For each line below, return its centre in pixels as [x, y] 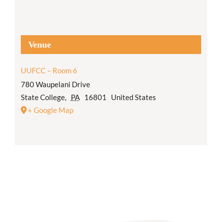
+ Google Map [50, 110]
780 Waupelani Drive [55, 84]
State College [43, 97]
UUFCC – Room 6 [49, 71]
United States [133, 97]
